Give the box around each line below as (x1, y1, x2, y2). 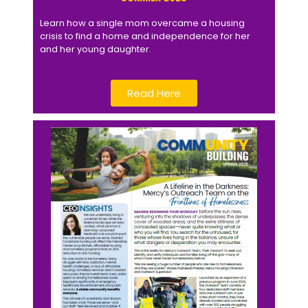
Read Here (127, 85, 181, 100)
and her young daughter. (40, 42, 151, 56)
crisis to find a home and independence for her (40, 29, 250, 43)
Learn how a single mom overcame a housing (40, 16, 245, 30)
